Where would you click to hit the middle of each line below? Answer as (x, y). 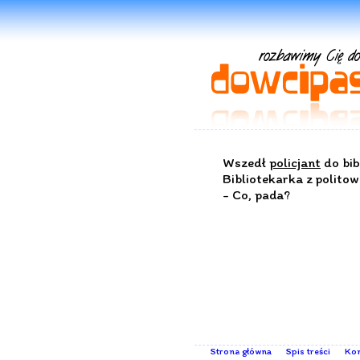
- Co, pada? (256, 194)
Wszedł (246, 162)
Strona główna (241, 351)
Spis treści (308, 351)
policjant (295, 162)
